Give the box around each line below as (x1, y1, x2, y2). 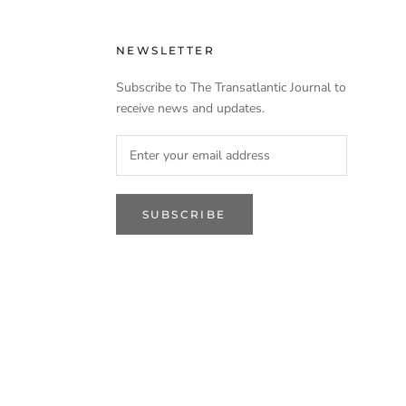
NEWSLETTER (116, 43, 215, 57)
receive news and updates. (116, 100, 265, 117)
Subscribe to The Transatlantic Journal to (116, 79, 346, 96)
